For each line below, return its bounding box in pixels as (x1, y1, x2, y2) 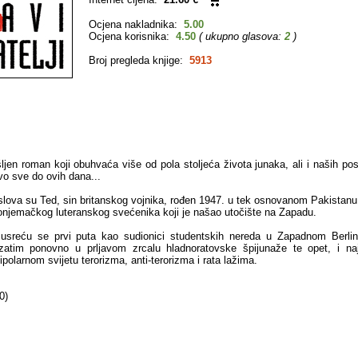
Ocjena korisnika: (89, 30, 176, 42)
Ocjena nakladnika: (89, 18, 184, 30)
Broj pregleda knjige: (89, 54, 189, 66)
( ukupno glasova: (199, 30, 284, 42)
